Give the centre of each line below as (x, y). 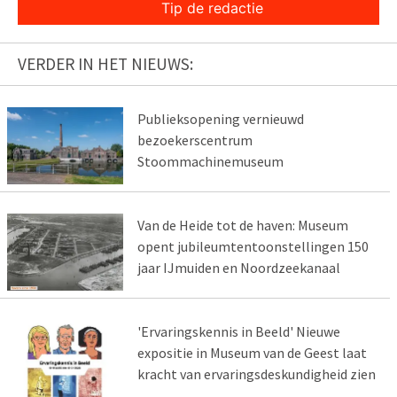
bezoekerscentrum (195, 140)
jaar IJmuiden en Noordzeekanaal (238, 268)
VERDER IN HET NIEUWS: (105, 64)
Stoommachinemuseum (210, 162)
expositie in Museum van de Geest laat (252, 353)
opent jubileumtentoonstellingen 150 (253, 247)
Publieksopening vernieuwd (220, 119)
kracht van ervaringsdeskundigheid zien (256, 374)
